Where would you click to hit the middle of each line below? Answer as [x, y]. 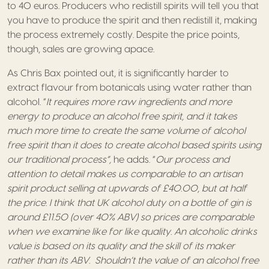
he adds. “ [134, 159]
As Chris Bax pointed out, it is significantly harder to [118, 73]
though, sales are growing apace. [81, 49]
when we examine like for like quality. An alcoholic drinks [132, 231]
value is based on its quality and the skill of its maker [121, 246]
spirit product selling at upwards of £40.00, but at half [127, 188]
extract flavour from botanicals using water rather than [129, 87]
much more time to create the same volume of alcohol [126, 131]
